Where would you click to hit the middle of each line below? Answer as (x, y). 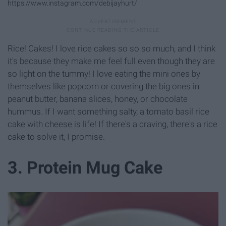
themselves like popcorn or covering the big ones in (103, 87)
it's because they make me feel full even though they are (111, 61)
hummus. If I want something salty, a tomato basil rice (108, 112)
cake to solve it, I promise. (56, 137)
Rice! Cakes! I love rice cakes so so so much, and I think (111, 49)
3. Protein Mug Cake (85, 168)
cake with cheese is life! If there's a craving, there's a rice (112, 124)
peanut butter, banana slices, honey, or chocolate (98, 99)
